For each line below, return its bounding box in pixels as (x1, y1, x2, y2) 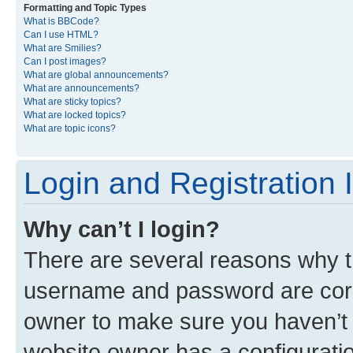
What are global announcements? (24, 69, 169, 80)
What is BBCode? (24, 16, 99, 27)
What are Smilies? (24, 43, 102, 54)
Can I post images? (24, 56, 106, 67)
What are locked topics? (24, 110, 126, 121)
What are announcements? (24, 83, 139, 94)
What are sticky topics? (24, 96, 121, 107)
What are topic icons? (24, 123, 116, 134)
